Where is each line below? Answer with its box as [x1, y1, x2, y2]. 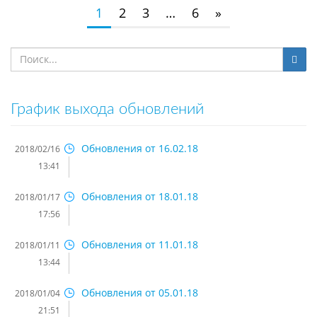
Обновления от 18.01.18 [81, 189, 198, 203]
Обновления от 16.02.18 [81, 141, 198, 155]
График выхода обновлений [11, 100, 204, 117]
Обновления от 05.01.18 [81, 285, 198, 299]
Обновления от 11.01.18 [81, 237, 198, 251]
